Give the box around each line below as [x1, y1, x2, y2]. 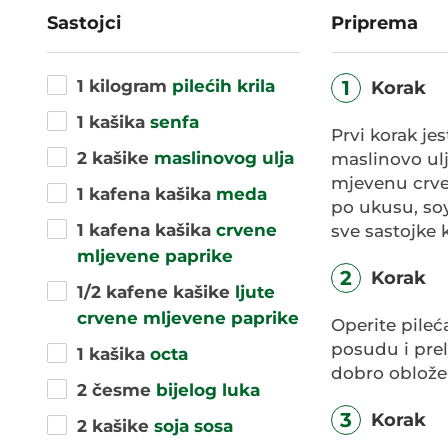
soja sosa [154, 415, 233, 436]
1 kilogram [77, 75, 172, 96]
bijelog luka [156, 379, 260, 400]
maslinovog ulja [154, 147, 294, 168]
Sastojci [47, 11, 121, 34]
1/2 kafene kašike [77, 281, 235, 302]
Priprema [331, 11, 419, 34]
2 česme [77, 379, 156, 400]
